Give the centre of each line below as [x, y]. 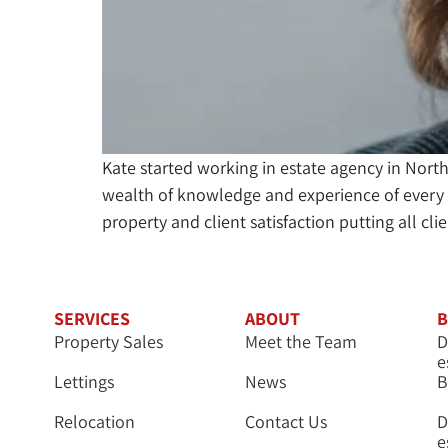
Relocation [94, 421]
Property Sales [108, 341]
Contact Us [286, 421]
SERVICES [92, 318]
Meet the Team [301, 341]
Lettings [84, 381]
